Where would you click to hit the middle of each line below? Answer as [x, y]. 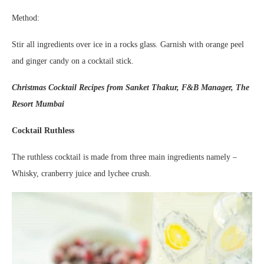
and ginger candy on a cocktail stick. [73, 61]
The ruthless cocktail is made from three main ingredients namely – [124, 157]
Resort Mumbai [38, 104]
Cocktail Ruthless [43, 131]
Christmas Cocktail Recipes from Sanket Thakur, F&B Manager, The [131, 88]
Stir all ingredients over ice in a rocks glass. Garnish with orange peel [128, 45]
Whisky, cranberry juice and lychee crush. [82, 174]
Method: [26, 18]
